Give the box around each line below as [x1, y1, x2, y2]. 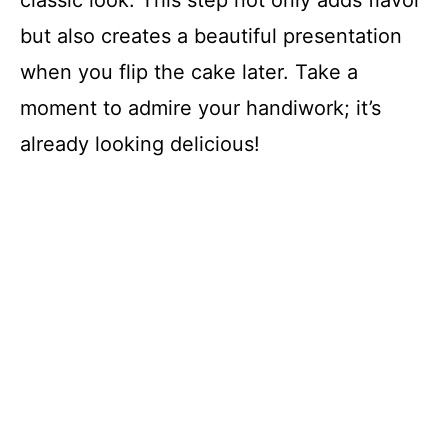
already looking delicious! [20, 131, 260, 156]
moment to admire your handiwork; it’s [20, 95, 381, 120]
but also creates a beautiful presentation [20, 23, 402, 48]
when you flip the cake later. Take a [20, 59, 358, 84]
